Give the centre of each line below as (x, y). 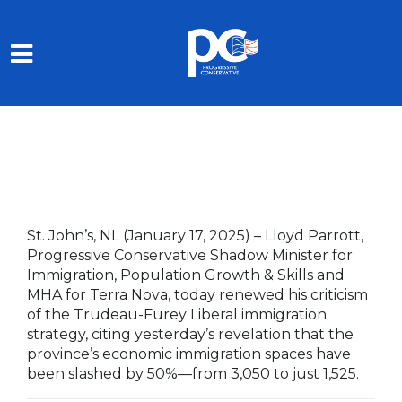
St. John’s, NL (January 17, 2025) (140, 236)
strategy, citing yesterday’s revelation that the (190, 334)
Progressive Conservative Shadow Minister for (190, 255)
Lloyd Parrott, (314, 236)
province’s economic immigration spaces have (189, 354)
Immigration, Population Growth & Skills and (186, 275)
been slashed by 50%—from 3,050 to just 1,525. (193, 374)
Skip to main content (88, 24)
